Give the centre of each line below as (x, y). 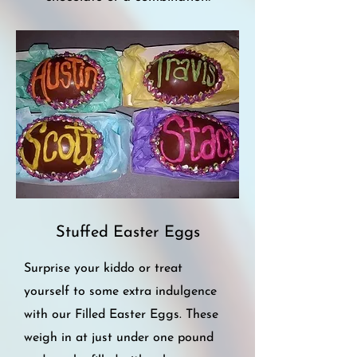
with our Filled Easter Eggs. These (121, 315)
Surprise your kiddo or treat (103, 269)
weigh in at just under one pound (119, 338)
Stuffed (84, 233)
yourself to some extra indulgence (120, 292)
